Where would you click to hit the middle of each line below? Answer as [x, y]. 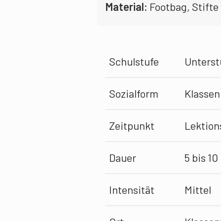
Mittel [198, 189]
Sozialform [134, 93]
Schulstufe [134, 61]
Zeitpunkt [132, 125]
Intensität [132, 189]
